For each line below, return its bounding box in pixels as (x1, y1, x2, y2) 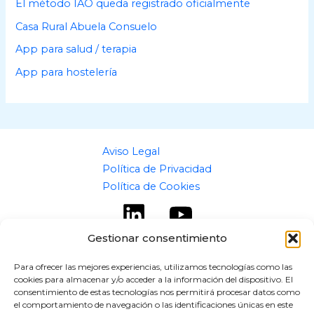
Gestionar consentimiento (87, 231, 227, 245)
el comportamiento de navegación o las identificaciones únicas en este (14, 299, 293, 310)
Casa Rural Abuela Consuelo (15, 20, 158, 33)
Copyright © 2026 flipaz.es (90, 284, 224, 297)
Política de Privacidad (102, 162, 212, 175)
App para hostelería (15, 66, 118, 79)
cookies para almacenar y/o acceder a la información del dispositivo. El (14, 274, 293, 285)
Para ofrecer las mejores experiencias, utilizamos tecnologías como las (14, 261, 292, 272)
